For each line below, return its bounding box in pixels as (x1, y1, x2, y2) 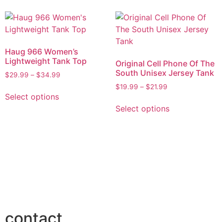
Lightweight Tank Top (5, 55, 87, 66)
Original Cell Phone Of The (115, 58, 215, 68)
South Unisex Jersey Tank (115, 67, 214, 78)
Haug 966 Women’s (5, 46, 78, 56)
